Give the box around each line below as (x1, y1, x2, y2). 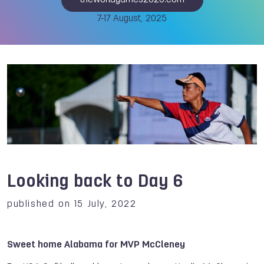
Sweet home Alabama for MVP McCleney (7, 240, 185, 250)
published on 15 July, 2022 (7, 199, 137, 209)
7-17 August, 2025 (97, 14, 167, 24)
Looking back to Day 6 (7, 173, 183, 191)
